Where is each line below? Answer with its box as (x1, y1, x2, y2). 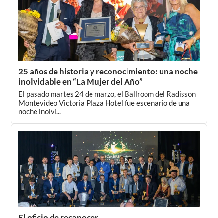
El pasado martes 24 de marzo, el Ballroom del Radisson (18, 90, 196, 98)
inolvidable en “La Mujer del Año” (18, 76, 143, 87)
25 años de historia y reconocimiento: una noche (18, 66, 198, 76)
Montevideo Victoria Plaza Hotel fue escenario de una (18, 98, 190, 107)
